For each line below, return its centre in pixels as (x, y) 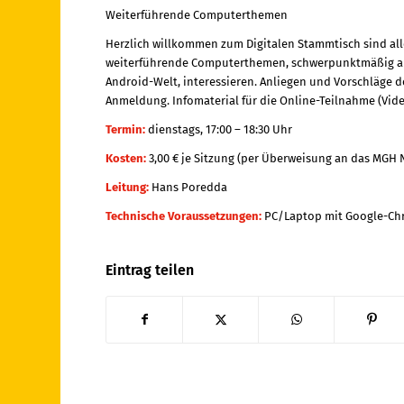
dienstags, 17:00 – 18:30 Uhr (219, 130)
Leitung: (128, 188)
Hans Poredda (188, 188)
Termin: (126, 130)
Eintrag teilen (150, 271)
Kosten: (126, 159)
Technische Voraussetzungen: (184, 216)
